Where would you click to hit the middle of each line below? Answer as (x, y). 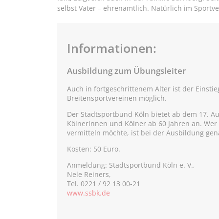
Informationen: (112, 48)
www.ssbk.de (88, 193)
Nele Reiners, (89, 175)
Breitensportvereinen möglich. (117, 98)
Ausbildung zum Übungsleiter (126, 71)
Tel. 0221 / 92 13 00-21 (104, 184)
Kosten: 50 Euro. (94, 149)
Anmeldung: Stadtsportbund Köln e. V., (131, 165)
